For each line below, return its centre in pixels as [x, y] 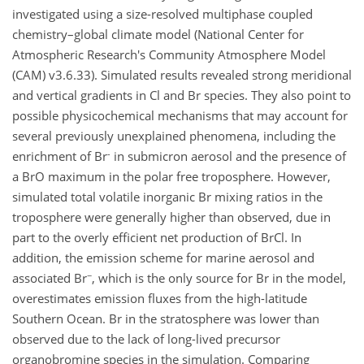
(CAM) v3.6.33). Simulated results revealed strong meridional [182, 75]
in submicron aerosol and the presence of [228, 156]
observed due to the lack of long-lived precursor [146, 339]
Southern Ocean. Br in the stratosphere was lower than [166, 319]
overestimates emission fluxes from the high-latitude [160, 299]
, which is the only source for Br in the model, [219, 278]
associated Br [50, 278]
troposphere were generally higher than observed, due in [171, 217]
